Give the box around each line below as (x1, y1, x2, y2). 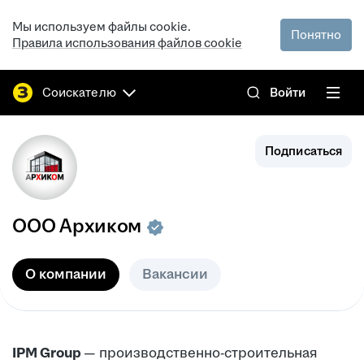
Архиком (59, 215, 142, 236)
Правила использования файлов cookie (12, 36, 242, 50)
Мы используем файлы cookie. (12, 19, 191, 33)
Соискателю (42, 85, 116, 99)
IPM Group (12, 345, 84, 361)
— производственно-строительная (84, 345, 318, 361)
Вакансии (142, 266, 208, 282)
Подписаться (265, 144, 342, 158)
